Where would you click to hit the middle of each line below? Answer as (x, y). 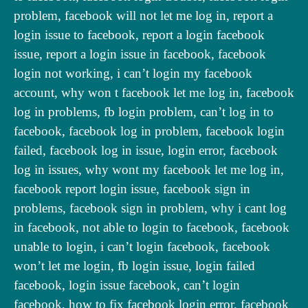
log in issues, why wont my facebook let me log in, (149, 169)
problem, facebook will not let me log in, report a (143, 15)
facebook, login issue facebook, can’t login (127, 285)
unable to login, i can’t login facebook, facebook (142, 246)
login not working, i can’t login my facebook (133, 73)
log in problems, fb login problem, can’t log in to (144, 111)
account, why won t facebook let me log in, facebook (154, 92)
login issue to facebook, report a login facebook (139, 34)
